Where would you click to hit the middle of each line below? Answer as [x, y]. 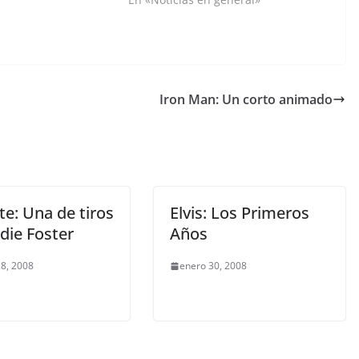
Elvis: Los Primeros [240, 213]
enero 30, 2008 [213, 266]
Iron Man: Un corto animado [246, 99]
